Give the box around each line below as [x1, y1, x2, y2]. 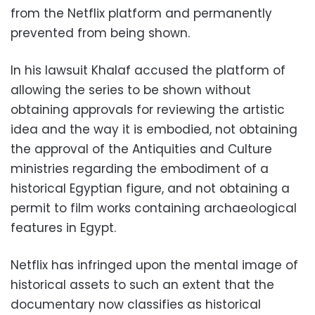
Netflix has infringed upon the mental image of [11, 257, 298, 274]
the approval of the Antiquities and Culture [11, 141, 272, 158]
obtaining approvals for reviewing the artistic [11, 101, 285, 119]
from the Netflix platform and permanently [11, 5, 272, 22]
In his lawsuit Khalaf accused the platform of [11, 62, 285, 79]
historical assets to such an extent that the [11, 276, 274, 294]
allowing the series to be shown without [11, 82, 251, 99]
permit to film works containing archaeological [11, 200, 297, 217]
